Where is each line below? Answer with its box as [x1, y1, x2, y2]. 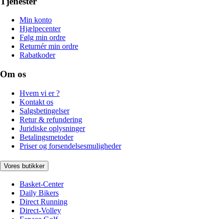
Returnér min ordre [20, 42, 78, 51]
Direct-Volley [20, 206, 61, 215]
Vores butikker [4, 162, 44, 170]
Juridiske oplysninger [20, 124, 85, 132]
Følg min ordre [20, 33, 66, 42]
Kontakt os [20, 97, 53, 106]
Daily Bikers [20, 189, 59, 197]
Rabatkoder [20, 51, 55, 60]
